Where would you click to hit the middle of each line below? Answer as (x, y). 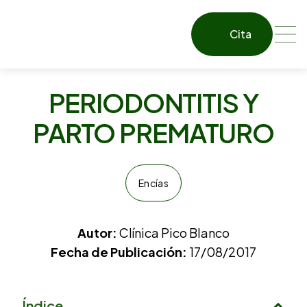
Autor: (97, 233)
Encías (153, 183)
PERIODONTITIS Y (153, 102)
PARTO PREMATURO (153, 133)
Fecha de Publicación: (120, 252)
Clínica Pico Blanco (173, 233)
